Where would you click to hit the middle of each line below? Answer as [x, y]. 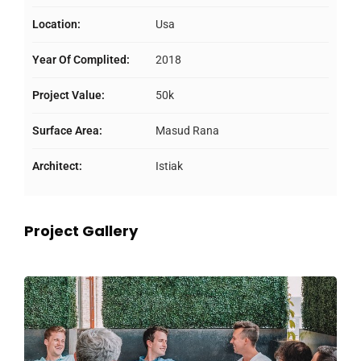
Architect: [57, 166]
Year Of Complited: [81, 60]
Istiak [168, 166]
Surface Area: [67, 131]
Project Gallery [81, 231]
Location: [56, 25]
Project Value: [68, 95]
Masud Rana [186, 131]
